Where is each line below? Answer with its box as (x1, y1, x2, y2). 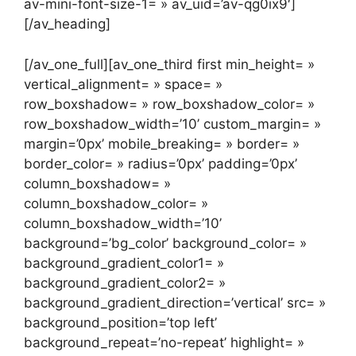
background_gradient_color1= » (24, 254, 224, 271)
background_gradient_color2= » (24, 274, 226, 291)
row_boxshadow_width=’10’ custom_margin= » (24, 115, 321, 132)
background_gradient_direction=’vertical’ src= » (24, 294, 326, 311)
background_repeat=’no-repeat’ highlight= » (24, 334, 304, 350)
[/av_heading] (24, 16, 110, 33)
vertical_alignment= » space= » (24, 75, 222, 92)
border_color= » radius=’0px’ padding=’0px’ (24, 155, 297, 172)
